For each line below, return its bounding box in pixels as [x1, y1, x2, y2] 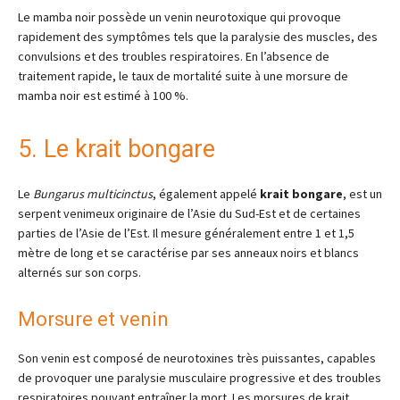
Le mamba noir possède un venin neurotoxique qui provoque [18, 9, 341, 25]
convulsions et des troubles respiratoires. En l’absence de [18, 48, 329, 64]
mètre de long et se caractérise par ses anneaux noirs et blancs [18, 245, 359, 261]
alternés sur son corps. [18, 264, 141, 280]
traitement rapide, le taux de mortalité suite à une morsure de [18, 68, 348, 84]
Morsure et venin [18, 308, 169, 330]
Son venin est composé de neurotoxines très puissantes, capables [18, 350, 376, 366]
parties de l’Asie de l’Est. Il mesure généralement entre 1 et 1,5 [18, 225, 354, 241]
